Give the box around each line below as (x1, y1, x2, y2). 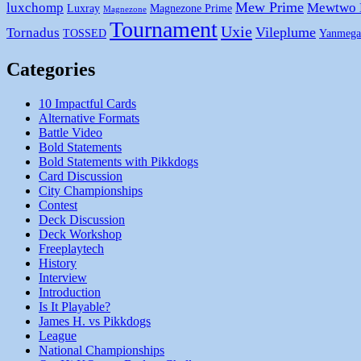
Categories (6, 59, 95, 81)
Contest (39, 198, 77, 213)
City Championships (39, 184, 143, 198)
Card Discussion (39, 169, 122, 184)
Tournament (110, 17, 218, 43)
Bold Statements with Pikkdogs (39, 155, 198, 169)
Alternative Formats (39, 111, 139, 126)
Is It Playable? (39, 300, 110, 314)
